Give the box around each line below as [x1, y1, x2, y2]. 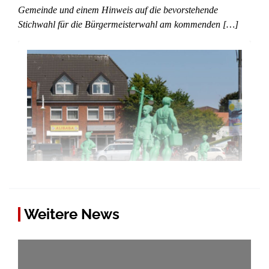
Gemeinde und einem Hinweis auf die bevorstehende [18, 5, 218, 16]
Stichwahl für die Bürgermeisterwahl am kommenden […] [18, 19, 238, 30]
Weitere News [24, 205, 119, 223]
